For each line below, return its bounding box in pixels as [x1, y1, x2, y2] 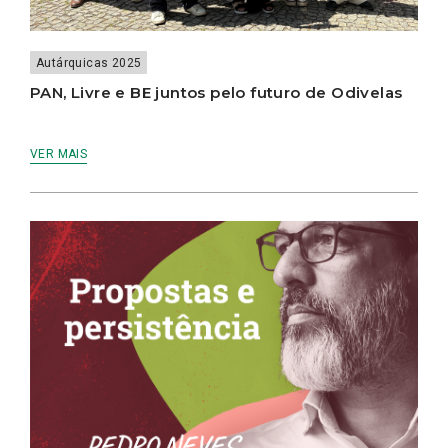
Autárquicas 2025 [36, 56, 142, 71]
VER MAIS [30, 147, 88, 162]
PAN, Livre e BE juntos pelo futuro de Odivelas [30, 83, 403, 103]
